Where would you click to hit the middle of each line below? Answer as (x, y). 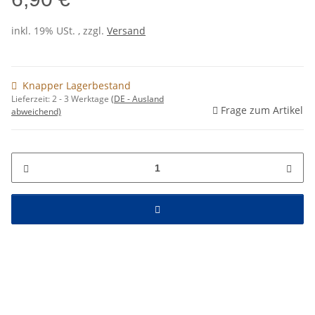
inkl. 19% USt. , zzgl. (59, 31)
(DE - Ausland (137, 99)
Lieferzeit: (32, 99)
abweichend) (36, 112)
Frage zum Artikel (262, 110)
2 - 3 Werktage (82, 99)
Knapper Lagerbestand (77, 86)
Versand (126, 31)
